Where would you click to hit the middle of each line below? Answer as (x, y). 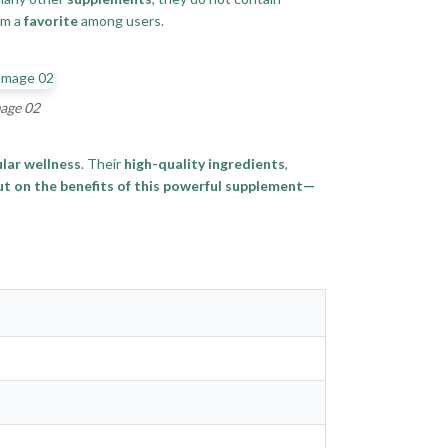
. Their (102, 164)
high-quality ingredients (204, 164)
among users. (121, 20)
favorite (51, 20)
